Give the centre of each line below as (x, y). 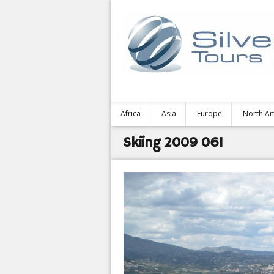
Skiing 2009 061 (173, 143)
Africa (131, 113)
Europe (209, 113)
